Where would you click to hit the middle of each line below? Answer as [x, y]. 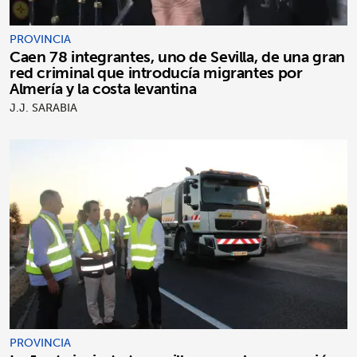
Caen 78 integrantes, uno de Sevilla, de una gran [177, 56]
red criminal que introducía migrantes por [156, 72]
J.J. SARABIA [43, 107]
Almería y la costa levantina [103, 88]
